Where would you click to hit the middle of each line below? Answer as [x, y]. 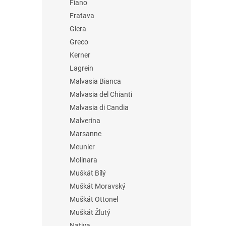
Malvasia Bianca [95, 81]
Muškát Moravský [98, 186]
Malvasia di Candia [99, 107]
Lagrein [81, 68]
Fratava [82, 16]
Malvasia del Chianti [101, 94]
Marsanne [86, 134]
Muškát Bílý [88, 173]
